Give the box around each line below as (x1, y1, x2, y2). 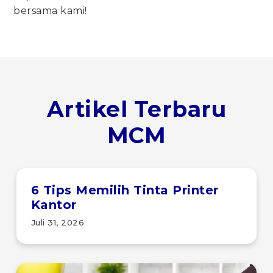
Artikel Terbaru (46, 95, 227, 122)
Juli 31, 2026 (30, 217, 85, 227)
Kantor (30, 197, 77, 212)
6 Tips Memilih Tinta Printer (30, 182, 219, 197)
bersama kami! (13, 4, 90, 16)
